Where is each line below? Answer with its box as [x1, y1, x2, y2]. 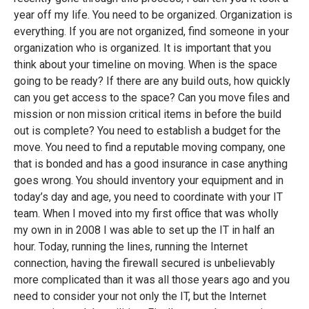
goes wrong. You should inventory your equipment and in [14, 174, 283, 188]
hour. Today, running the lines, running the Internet [14, 240, 248, 254]
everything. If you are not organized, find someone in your [14, 25, 289, 39]
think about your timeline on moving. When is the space [14, 58, 277, 72]
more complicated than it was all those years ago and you [14, 273, 290, 287]
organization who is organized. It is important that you [14, 41, 271, 55]
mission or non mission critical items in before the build [14, 108, 281, 121]
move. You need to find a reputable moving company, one [14, 141, 286, 154]
